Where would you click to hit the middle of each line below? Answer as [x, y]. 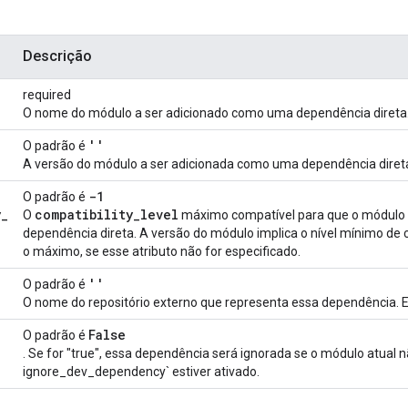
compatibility [84, 215]
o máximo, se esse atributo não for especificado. [162, 252]
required [47, 95]
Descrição [57, 56]
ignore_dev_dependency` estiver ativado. [141, 372]
